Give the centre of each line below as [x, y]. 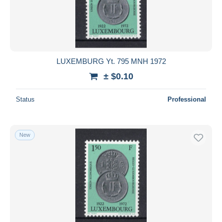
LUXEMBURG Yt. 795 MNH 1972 [111, 61]
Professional [187, 99]
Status [25, 99]
